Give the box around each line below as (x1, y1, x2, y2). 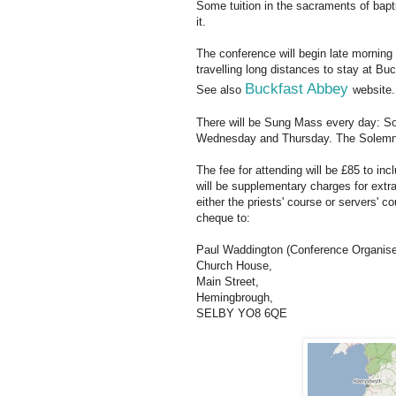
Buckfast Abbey (245, 80, 348, 98)
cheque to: (196, 211, 250, 225)
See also (196, 83, 245, 97)
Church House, (196, 259, 272, 273)
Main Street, (196, 275, 259, 289)
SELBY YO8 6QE (196, 307, 287, 321)
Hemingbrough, (196, 291, 273, 305)
